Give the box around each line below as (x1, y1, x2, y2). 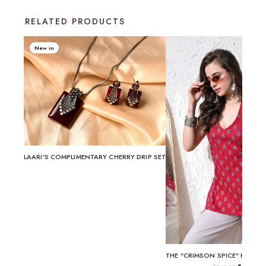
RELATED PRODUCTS (25, 15, 125, 27)
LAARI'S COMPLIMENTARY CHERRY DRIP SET (24, 152, 166, 162)
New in (34, 43, 54, 52)
